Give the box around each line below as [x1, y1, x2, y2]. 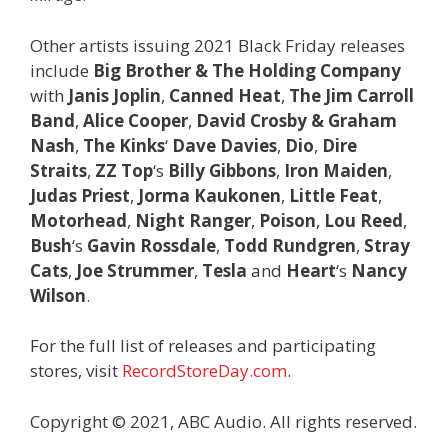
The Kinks [83, 133, 165, 157]
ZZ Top [95, 158, 153, 182]
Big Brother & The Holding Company [93, 58, 401, 82]
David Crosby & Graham [196, 108, 397, 132]
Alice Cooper [83, 108, 188, 132]
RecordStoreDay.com [122, 359, 287, 383]
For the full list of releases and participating [30, 334, 376, 358]
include [30, 58, 93, 82]
